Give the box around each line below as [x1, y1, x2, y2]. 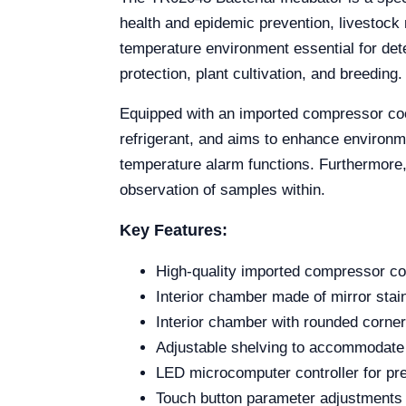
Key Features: [120, 220, 227, 239]
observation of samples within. [120, 180, 325, 198]
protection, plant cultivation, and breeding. [120, 64, 402, 82]
